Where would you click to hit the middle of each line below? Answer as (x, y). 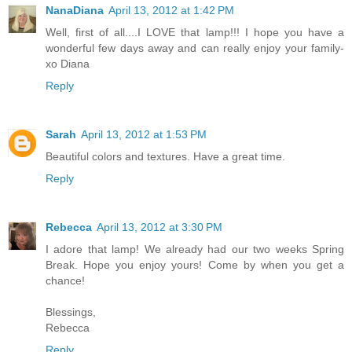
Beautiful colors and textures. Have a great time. (165, 157)
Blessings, (71, 312)
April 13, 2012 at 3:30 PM (159, 227)
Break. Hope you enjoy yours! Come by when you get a (195, 265)
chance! (65, 281)
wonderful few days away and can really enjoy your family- (195, 48)
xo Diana (68, 64)
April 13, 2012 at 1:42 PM (171, 11)
